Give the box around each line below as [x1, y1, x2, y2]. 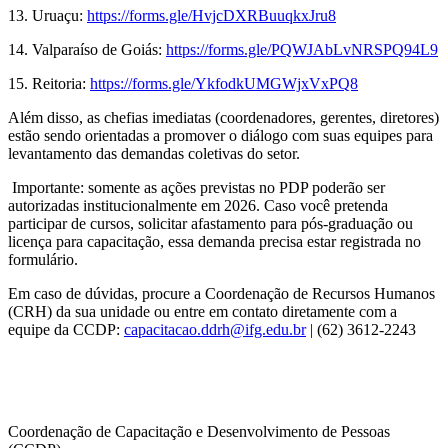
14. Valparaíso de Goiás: [8, 40, 166, 58]
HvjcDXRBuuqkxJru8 [192, 6, 336, 24]
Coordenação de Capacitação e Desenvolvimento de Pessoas [8, 422, 390, 440]
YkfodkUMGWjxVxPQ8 [195, 74, 358, 92]
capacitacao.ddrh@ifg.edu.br [124, 320, 306, 338]
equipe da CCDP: [8, 320, 124, 338]
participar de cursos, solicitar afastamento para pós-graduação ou [8, 214, 413, 232]
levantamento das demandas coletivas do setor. [8, 144, 300, 162]
